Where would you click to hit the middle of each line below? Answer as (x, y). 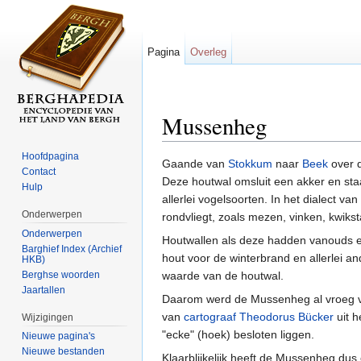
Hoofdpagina (51, 156)
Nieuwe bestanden (64, 352)
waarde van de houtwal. (223, 276)
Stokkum (250, 164)
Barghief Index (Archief (72, 249)
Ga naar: (186, 148)
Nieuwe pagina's (59, 336)
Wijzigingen (48, 317)
